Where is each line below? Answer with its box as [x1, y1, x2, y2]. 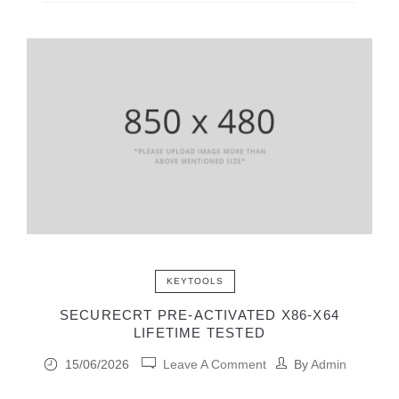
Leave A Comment [163, 356, 266, 371]
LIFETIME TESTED [134, 324, 265, 340]
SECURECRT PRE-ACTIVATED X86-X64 [59, 306, 340, 322]
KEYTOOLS [167, 275, 224, 286]
